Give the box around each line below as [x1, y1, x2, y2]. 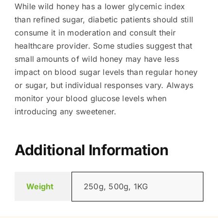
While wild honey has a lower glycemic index [14, 1, 185, 11]
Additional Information [14, 141, 169, 159]
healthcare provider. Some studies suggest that [14, 40, 193, 51]
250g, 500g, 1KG [83, 181, 148, 191]
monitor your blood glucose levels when [14, 93, 167, 103]
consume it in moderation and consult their [14, 27, 176, 37]
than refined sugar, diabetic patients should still [14, 14, 193, 24]
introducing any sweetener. [14, 106, 117, 116]
